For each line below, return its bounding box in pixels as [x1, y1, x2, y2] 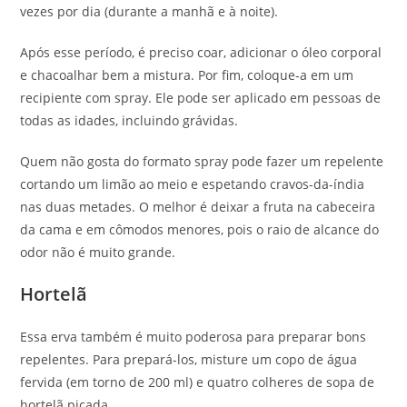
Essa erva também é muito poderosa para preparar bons [20, 327, 367, 345]
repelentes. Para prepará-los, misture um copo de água [20, 350, 358, 368]
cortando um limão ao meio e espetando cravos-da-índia [20, 174, 365, 193]
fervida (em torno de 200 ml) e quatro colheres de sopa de [20, 372, 375, 391]
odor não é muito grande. [20, 243, 176, 261]
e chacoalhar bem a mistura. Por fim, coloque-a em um [20, 65, 354, 84]
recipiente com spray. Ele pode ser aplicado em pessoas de [20, 88, 382, 106]
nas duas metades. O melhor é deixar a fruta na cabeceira [20, 197, 376, 215]
